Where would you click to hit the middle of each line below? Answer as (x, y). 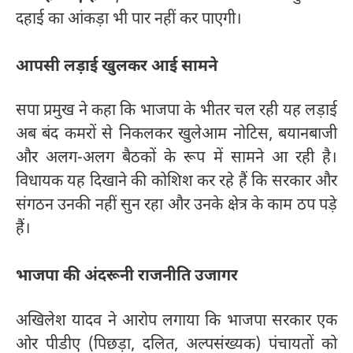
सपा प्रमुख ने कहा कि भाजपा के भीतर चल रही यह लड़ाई (176, 111)
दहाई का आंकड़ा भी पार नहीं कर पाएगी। (129, 19)
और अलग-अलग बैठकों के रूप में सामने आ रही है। (176, 159)
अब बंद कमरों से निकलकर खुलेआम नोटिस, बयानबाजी (176, 135)
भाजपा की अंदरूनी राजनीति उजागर (127, 277)
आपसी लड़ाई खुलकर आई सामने (117, 67)
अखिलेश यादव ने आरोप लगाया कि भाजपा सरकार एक (176, 322)
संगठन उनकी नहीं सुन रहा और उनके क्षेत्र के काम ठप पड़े (176, 206)
